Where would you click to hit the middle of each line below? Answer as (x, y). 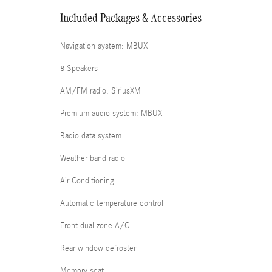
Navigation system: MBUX (104, 46)
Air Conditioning (87, 181)
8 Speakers (79, 69)
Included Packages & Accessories (131, 18)
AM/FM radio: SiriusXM (100, 91)
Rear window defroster (98, 248)
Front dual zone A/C (95, 226)
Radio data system (91, 136)
